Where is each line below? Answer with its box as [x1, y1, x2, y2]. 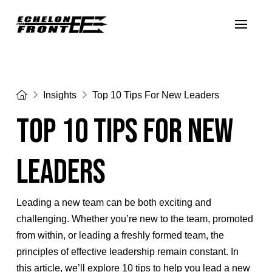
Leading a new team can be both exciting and [16, 197, 211, 208]
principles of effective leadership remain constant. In [16, 246, 239, 257]
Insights [42, 89, 76, 100]
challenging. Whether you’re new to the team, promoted [16, 214, 253, 224]
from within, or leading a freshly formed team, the [16, 230, 224, 240]
